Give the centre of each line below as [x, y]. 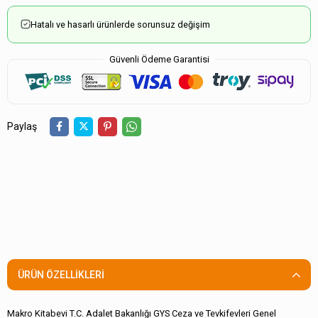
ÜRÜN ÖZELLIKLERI [61, 275]
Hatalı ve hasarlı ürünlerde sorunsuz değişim [120, 24]
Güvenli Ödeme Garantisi [159, 59]
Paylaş [22, 126]
